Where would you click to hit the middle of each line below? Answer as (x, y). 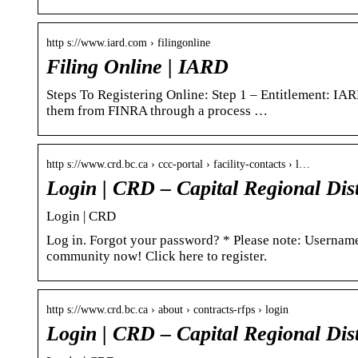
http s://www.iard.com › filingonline (128, 42)
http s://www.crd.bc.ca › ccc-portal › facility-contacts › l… (178, 164)
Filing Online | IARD (137, 66)
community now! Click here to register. (157, 256)
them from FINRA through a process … (157, 110)
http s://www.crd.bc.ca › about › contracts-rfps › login (167, 309)
